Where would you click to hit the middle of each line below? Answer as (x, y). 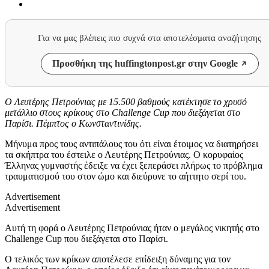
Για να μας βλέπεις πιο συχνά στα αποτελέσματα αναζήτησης (150, 38)
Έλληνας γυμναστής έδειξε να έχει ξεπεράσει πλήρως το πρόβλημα (134, 165)
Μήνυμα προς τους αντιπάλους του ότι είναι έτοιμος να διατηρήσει (131, 144)
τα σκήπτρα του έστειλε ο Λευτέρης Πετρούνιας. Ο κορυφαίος (124, 154)
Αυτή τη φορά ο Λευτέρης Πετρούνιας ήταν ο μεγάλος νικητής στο (132, 228)
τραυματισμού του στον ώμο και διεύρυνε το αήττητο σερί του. (125, 176)
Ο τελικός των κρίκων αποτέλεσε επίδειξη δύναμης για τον (118, 259)
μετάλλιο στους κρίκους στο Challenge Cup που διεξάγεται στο (122, 112)
